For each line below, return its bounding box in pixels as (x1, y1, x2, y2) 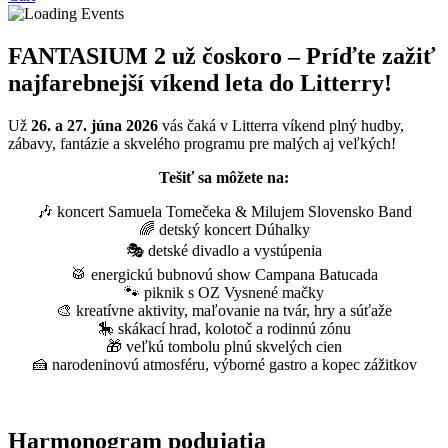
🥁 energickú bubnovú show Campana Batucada (70, 265, 378, 283)
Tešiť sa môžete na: (159, 168, 289, 186)
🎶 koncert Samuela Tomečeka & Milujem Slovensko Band (36, 202, 412, 220)
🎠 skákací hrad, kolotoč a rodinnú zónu (97, 319, 351, 337)
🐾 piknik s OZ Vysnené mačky (124, 283, 324, 301)
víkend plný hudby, (278, 116, 404, 134)
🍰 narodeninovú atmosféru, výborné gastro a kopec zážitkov (31, 355, 417, 373)
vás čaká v (158, 116, 232, 134)
